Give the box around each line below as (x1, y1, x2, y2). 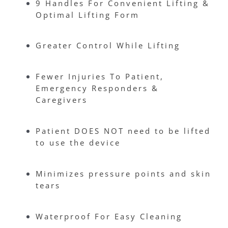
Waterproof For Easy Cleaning (36, 211, 182, 222)
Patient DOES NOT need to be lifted (36, 126, 211, 136)
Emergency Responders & (36, 83, 159, 94)
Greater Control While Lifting (36, 40, 180, 51)
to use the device (36, 137, 121, 148)
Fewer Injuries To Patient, (36, 71, 164, 82)
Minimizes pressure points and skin (36, 168, 211, 179)
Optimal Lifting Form (36, 9, 139, 20)
